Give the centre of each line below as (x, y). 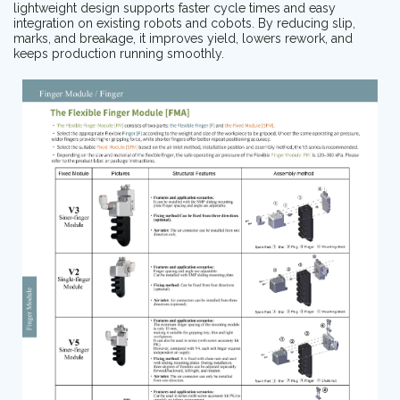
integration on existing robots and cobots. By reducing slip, (184, 23)
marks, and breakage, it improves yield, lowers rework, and (183, 38)
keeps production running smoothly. (119, 54)
